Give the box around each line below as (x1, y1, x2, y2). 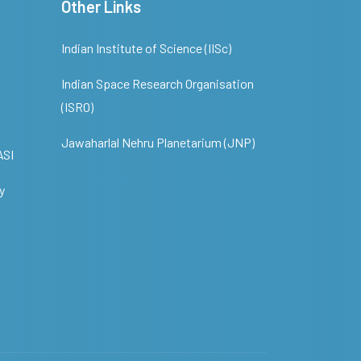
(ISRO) (61, 99, 93, 114)
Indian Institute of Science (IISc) (61, 40, 231, 56)
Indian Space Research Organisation (61, 76, 254, 91)
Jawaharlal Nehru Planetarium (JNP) (61, 135, 255, 150)
